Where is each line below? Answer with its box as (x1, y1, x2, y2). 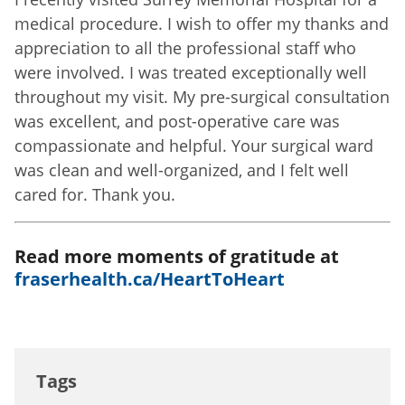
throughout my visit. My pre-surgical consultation (14, 85, 390, 108)
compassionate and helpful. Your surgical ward (14, 134, 373, 156)
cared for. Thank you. (14, 183, 175, 205)
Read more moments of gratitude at (14, 243, 339, 268)
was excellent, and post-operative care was (14, 109, 340, 132)
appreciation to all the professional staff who (14, 36, 356, 59)
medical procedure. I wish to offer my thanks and (14, 12, 389, 34)
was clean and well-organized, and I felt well (14, 158, 349, 181)
